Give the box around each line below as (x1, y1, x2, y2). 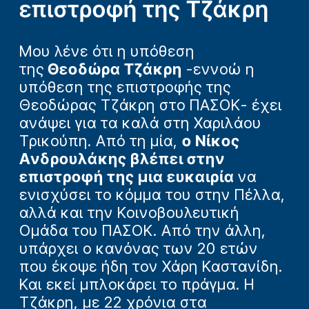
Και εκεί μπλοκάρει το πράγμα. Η (19, 275, 255, 293)
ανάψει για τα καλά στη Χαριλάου (19, 113, 261, 132)
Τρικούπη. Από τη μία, (19, 131, 182, 150)
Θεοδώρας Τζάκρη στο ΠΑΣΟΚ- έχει (19, 95, 282, 114)
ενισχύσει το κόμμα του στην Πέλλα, (19, 185, 286, 203)
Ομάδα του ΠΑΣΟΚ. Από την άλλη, (19, 221, 266, 239)
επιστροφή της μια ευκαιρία (19, 167, 238, 186)
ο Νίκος (182, 131, 240, 150)
